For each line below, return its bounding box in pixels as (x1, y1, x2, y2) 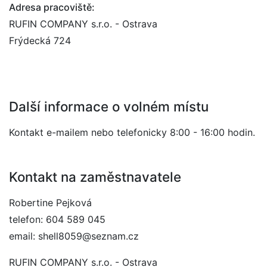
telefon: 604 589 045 (9, 213, 105, 225)
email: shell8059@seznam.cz (9, 230, 139, 242)
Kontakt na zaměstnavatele (9, 169, 181, 185)
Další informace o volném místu (9, 98, 209, 114)
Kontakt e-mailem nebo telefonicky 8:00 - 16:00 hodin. (9, 126, 255, 138)
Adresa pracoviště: (9, 1, 95, 13)
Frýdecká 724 (9, 35, 71, 46)
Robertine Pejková (9, 197, 92, 209)
